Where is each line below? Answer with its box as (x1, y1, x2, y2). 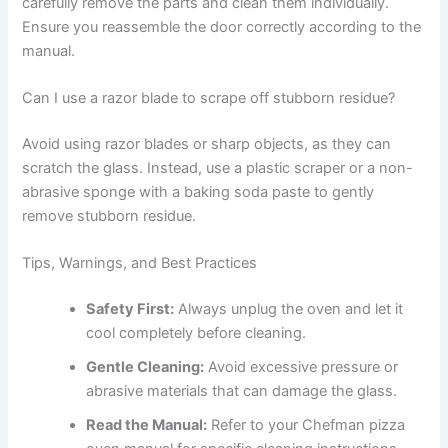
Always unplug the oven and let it (174, 300, 404, 319)
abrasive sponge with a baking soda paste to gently (22, 182, 375, 201)
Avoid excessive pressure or (204, 358, 399, 377)
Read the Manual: (86, 416, 208, 435)
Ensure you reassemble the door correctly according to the (22, 17, 422, 36)
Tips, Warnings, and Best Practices (22, 254, 258, 273)
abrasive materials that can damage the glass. (86, 382, 398, 401)
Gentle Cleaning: (86, 358, 205, 377)
